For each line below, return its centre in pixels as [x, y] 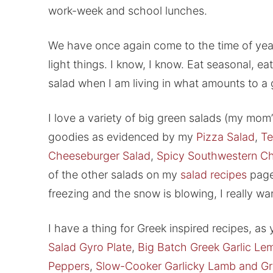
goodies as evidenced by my [122, 137]
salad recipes [213, 175]
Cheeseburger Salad [99, 156]
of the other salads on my [114, 175]
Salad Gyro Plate [90, 247]
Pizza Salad [225, 137]
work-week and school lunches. [127, 11]
